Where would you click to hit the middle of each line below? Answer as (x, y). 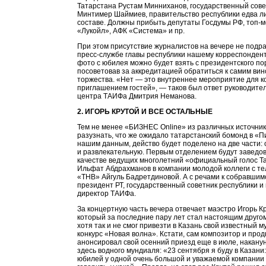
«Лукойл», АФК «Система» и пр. (131, 31)
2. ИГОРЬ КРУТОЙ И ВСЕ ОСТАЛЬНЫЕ (145, 112)
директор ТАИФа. (107, 194)
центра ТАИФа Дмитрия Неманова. (137, 96)
